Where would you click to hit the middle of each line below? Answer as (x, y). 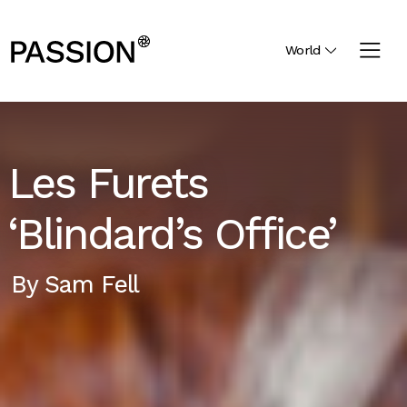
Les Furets (108, 184)
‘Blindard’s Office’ (172, 234)
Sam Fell (92, 283)
